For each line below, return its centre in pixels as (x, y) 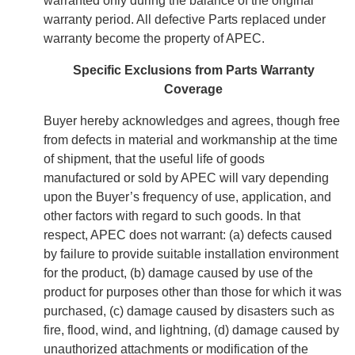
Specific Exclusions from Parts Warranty (193, 71)
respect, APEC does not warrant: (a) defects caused (188, 235)
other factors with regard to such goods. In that (172, 216)
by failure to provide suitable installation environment (191, 254)
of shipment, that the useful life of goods (154, 159)
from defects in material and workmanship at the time (191, 140)
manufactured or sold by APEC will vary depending (186, 178)
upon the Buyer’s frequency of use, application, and (187, 197)
